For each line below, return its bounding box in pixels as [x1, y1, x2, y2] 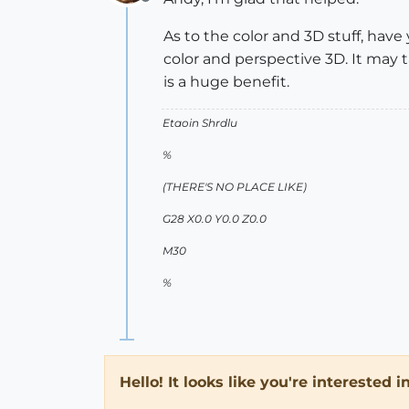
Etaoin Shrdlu [163, 116, 237, 130]
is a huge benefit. [163, 73, 289, 90]
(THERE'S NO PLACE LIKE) [163, 180, 307, 194]
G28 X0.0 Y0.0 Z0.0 [163, 212, 267, 225]
